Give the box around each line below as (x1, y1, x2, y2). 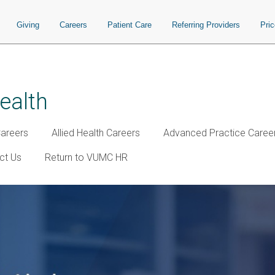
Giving (17, 20, 39, 29)
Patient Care (107, 20, 152, 29)
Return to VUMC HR (45, 152, 128, 163)
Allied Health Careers (52, 127, 140, 139)
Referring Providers (172, 20, 240, 29)
